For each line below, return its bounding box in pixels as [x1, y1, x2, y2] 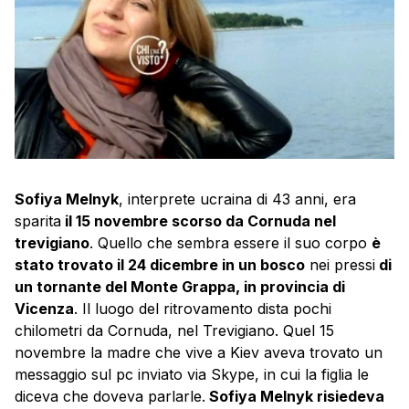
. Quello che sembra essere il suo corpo [89, 233, 372, 252]
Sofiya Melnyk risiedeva [205, 386, 384, 405]
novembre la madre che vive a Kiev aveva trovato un [15, 342, 383, 362]
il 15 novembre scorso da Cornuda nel [61, 211, 336, 230]
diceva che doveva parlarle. [15, 386, 205, 405]
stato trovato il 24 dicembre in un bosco [15, 255, 305, 274]
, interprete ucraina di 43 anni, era [119, 189, 356, 208]
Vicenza [15, 299, 74, 318]
